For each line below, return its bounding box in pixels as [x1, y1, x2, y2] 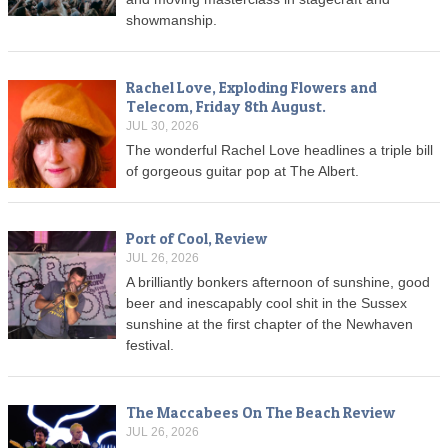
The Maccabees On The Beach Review [126, 403, 395, 423]
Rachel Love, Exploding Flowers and [126, 78, 377, 98]
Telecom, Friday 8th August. [126, 97, 326, 117]
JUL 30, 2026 [126, 119, 199, 134]
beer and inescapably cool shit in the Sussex [126, 295, 407, 312]
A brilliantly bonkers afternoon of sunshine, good [126, 274, 430, 291]
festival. [126, 337, 174, 354]
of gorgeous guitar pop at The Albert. [126, 163, 359, 180]
